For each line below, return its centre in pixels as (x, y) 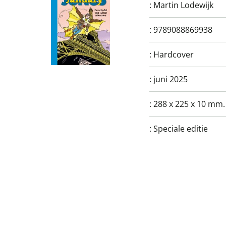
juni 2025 (171, 79)
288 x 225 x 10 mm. (189, 104)
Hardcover (174, 54)
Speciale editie (181, 129)
